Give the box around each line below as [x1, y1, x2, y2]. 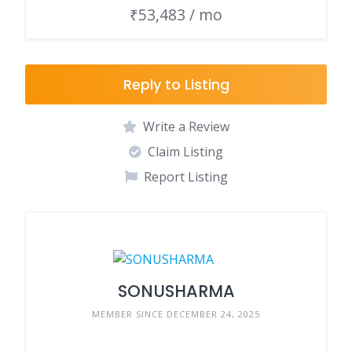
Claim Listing [148, 143, 223, 161]
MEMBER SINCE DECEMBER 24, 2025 [92, 308, 260, 321]
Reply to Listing [123, 75, 229, 95]
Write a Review [143, 118, 229, 136]
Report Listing [143, 168, 228, 186]
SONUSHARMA [117, 280, 235, 303]
